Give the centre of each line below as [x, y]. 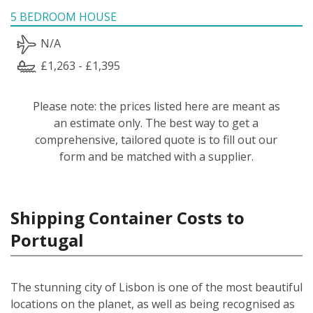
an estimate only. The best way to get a [156, 123]
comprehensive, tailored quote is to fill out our [156, 139]
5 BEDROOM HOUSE [64, 16]
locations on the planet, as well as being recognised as [153, 304]
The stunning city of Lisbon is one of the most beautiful [156, 287]
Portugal [47, 240]
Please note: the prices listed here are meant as [156, 106]
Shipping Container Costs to [128, 217]
